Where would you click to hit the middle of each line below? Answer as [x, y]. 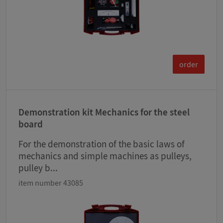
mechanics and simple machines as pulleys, [105, 156]
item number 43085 [51, 183]
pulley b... [38, 168]
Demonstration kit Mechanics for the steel [104, 112]
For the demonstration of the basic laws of [102, 144]
